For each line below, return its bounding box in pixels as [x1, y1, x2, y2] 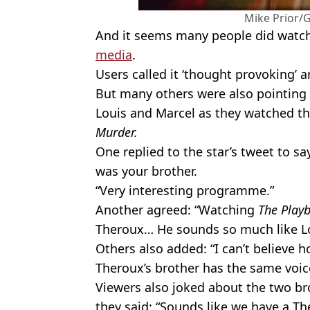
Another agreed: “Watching [95, 201, 258, 219]
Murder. [95, 124, 138, 141]
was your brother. [95, 163, 197, 180]
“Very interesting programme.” [95, 182, 274, 199]
